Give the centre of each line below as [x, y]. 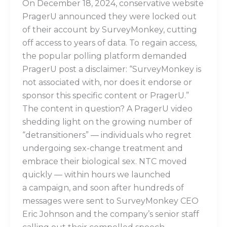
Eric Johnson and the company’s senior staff [111, 214]
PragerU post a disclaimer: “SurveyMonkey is [112, 69]
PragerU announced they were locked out [109, 16]
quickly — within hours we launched [97, 174]
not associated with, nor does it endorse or [107, 82]
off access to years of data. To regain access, [109, 43]
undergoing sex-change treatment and [103, 148]
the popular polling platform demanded [105, 56]
